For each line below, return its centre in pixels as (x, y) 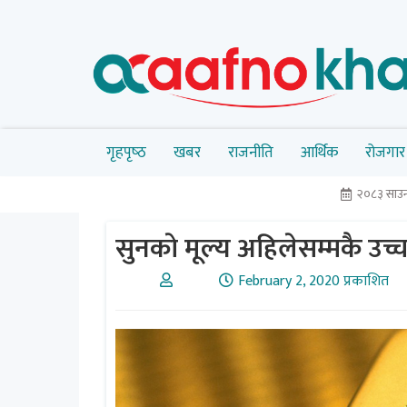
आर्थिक (319, 152)
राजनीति (251, 152)
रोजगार (385, 152)
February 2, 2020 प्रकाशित (313, 281)
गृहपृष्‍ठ (126, 152)
